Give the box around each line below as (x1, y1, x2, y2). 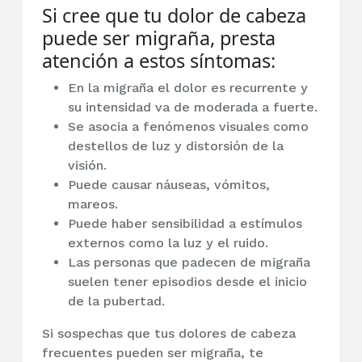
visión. (68, 158, 107, 174)
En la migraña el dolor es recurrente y (68, 80, 308, 96)
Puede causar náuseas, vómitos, (68, 177, 270, 193)
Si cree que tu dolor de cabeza (42, 2, 306, 29)
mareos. (68, 196, 118, 213)
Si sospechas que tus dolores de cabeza (42, 326, 296, 342)
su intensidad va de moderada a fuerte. (68, 99, 318, 116)
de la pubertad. (68, 293, 165, 309)
